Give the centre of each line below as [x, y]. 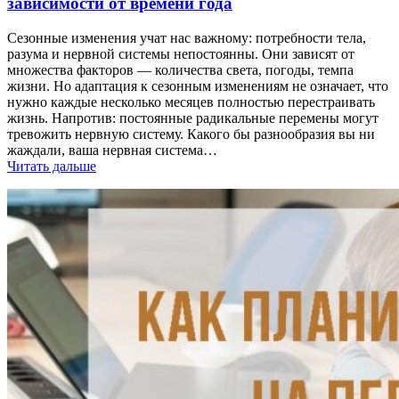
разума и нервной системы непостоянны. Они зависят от [181, 54]
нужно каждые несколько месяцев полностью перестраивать [191, 102]
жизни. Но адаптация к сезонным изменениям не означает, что [198, 86]
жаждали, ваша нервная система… [112, 151]
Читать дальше [52, 167]
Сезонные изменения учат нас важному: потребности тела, [187, 38]
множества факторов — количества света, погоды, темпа [180, 70]
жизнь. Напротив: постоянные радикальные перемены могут [193, 118]
